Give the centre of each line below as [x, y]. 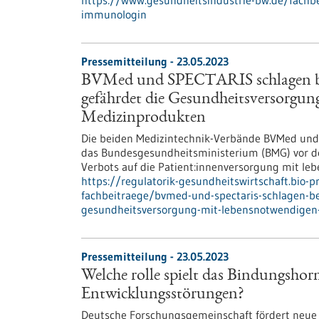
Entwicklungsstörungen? [163, 295]
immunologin [114, 14]
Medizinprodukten [143, 118]
